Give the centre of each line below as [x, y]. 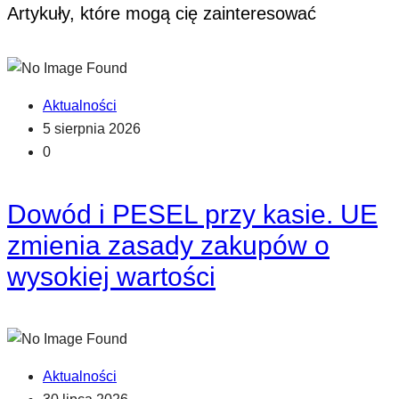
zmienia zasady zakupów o [168, 246]
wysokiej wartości [111, 277]
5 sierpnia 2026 [92, 128]
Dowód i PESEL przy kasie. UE [192, 215]
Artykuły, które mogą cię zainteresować [162, 14]
